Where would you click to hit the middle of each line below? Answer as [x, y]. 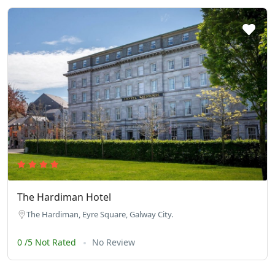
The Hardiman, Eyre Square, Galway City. [100, 215]
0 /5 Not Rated [48, 242]
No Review [114, 242]
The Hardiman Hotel [64, 197]
